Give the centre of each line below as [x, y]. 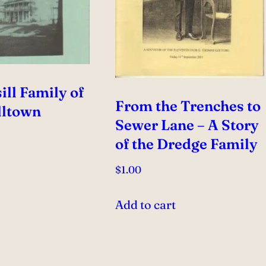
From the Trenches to [188, 106]
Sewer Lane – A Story [187, 125]
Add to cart [146, 205]
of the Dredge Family [187, 144]
